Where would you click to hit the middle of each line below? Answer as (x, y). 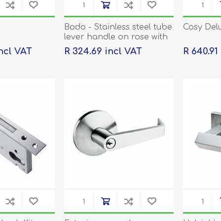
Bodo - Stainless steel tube (118, 27)
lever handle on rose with (116, 37)
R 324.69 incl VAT (103, 52)
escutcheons (89, 47)
